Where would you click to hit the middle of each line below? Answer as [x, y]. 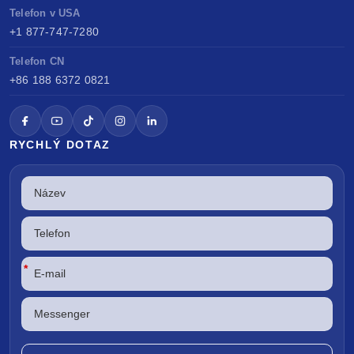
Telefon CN [37, 62]
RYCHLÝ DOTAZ [60, 145]
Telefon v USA [45, 13]
